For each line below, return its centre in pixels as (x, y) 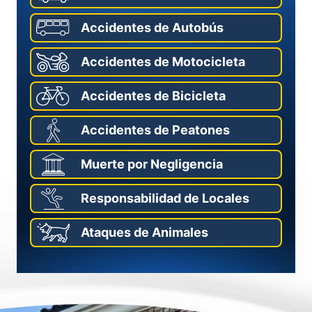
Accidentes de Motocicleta (163, 62)
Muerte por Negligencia (152, 164)
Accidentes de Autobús (152, 28)
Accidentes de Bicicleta (153, 96)
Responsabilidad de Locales (165, 198)
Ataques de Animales (145, 232)
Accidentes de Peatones (155, 130)
